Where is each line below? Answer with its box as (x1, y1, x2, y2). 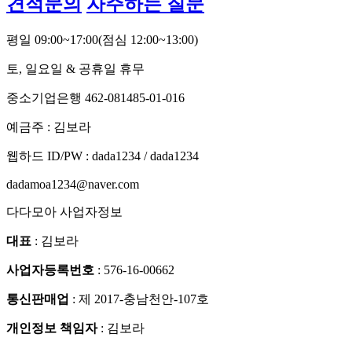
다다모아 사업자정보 (6, 204, 123, 218)
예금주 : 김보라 (6, 119, 91, 134)
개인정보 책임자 (6, 321, 97, 335)
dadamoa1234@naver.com (6, 177, 139, 191)
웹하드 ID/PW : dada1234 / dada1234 (6, 148, 199, 163)
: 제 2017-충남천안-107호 (69, 291, 209, 306)
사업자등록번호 (6, 262, 94, 277)
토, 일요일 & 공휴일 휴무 (6, 61, 145, 75)
